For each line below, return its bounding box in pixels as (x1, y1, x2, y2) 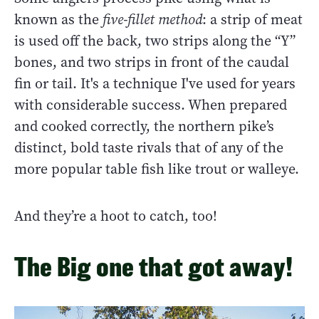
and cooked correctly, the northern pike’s (14, 117, 274, 137)
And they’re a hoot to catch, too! (14, 206, 217, 226)
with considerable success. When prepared (14, 95, 287, 115)
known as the (14, 10, 103, 30)
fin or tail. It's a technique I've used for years (14, 74, 296, 94)
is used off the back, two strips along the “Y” (14, 31, 296, 51)
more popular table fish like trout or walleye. (14, 159, 299, 179)
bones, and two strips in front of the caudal (14, 53, 289, 73)
